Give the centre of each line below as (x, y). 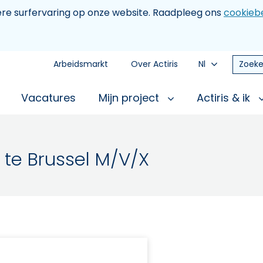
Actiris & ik (225, 98)
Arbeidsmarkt (81, 64)
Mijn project (130, 98)
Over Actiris (154, 64)
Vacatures (48, 98)
